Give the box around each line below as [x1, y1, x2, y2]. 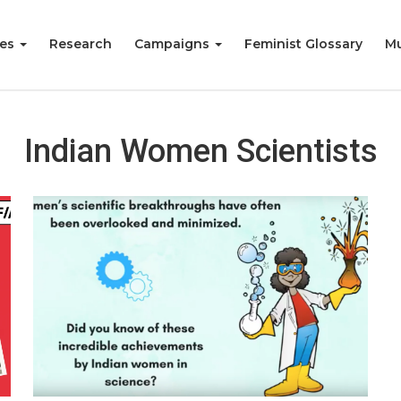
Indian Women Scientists [23, 132, 378, 170]
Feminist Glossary [244, 36, 363, 52]
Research [49, 36, 112, 52]
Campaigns [134, 36, 213, 52]
